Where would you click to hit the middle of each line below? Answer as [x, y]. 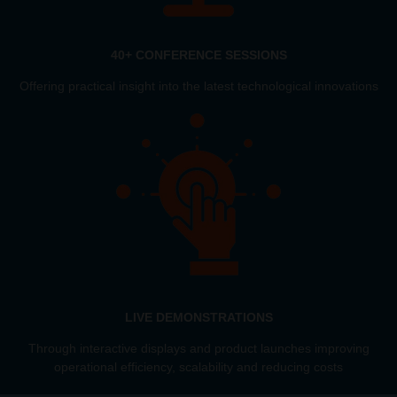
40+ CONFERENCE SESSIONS [198, 54]
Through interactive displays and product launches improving [198, 348]
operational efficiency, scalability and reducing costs [198, 366]
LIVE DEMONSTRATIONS [198, 317]
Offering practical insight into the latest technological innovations [198, 86]
